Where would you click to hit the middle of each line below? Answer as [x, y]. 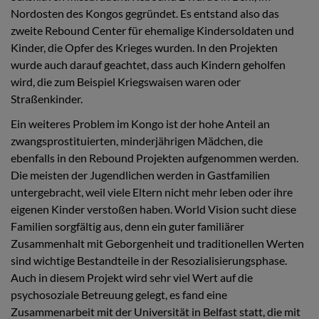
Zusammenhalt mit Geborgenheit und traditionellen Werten [157, 243]
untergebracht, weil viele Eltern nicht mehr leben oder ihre [152, 192]
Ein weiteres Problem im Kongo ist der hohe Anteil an [140, 123]
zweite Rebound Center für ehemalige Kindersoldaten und [152, 30]
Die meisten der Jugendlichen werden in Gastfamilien [140, 174]
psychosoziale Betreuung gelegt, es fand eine [119, 294]
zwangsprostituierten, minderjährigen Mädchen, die [137, 140]
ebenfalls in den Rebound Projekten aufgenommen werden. [155, 157]
